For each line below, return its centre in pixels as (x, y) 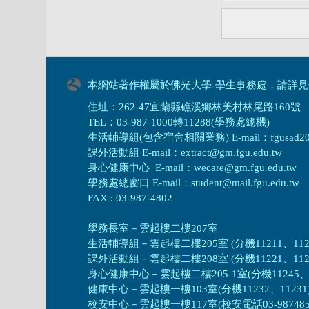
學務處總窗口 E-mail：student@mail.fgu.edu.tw (194, 182)
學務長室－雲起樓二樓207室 (154, 228)
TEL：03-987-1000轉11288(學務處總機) (179, 122)
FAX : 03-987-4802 (130, 198)
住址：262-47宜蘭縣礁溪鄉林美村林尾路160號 (195, 107)
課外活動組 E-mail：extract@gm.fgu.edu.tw (185, 152)
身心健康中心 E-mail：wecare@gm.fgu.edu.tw (192, 167)
